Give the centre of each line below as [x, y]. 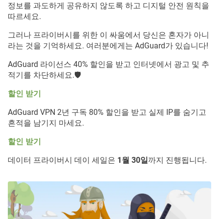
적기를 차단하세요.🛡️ [44, 75]
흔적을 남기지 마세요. [46, 123]
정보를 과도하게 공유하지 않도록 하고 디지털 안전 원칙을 [109, 6]
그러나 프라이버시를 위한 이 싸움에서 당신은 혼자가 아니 [109, 35]
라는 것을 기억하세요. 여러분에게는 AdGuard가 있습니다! [108, 46]
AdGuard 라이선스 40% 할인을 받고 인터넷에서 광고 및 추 [109, 64]
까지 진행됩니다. [177, 160]
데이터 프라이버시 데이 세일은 [63, 160]
